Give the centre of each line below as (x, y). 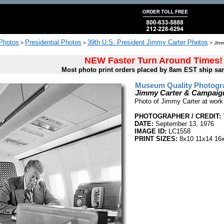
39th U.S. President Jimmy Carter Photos (148, 42)
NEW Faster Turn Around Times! (153, 60)
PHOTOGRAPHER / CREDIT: (178, 116)
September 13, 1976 (184, 124)
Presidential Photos (53, 42)
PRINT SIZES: (156, 139)
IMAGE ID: (150, 131)
